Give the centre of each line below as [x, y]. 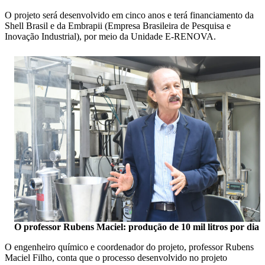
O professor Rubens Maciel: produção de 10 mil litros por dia [137, 227]
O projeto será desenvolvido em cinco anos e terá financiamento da [129, 15]
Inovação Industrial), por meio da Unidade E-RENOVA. [110, 36]
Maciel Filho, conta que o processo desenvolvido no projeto [116, 257]
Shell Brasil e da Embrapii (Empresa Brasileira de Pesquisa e [118, 25]
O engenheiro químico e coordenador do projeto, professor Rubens [129, 247]
